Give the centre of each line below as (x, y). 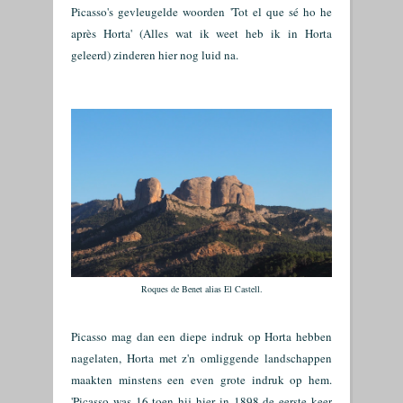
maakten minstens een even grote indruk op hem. (201, 380)
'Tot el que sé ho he (281, 12)
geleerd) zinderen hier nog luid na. (155, 55)
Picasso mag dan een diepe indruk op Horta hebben (201, 336)
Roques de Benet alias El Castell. (201, 289)
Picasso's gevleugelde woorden (151, 12)
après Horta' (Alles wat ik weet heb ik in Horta (201, 33)
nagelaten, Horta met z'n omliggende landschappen (201, 358)
